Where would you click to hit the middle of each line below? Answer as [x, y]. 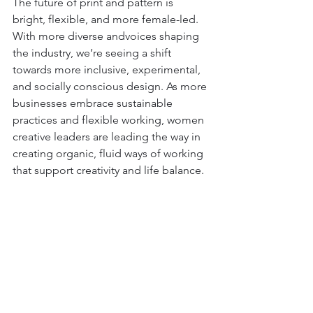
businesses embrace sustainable [94, 103]
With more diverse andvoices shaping [107, 36]
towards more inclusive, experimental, [108, 70]
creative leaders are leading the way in [108, 137]
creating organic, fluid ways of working [109, 154]
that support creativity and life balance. [108, 170]
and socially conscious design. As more [111, 87]
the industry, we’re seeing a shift [93, 53]
